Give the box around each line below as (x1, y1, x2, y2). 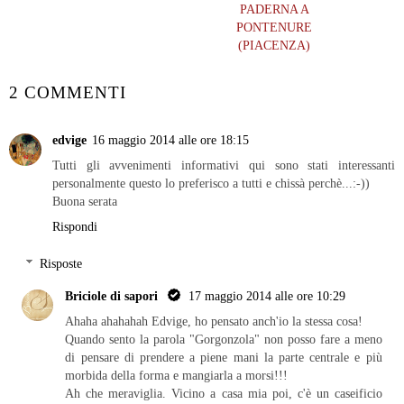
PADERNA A (239, 2, 309, 17)
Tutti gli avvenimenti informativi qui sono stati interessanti (52, 157, 395, 172)
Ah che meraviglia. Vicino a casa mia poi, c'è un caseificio (65, 386, 382, 401)
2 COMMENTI (9, 83, 126, 103)
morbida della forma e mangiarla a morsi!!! (65, 368, 289, 383)
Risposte (40, 256, 83, 271)
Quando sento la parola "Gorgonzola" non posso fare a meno (65, 332, 382, 347)
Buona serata (52, 193, 117, 208)
